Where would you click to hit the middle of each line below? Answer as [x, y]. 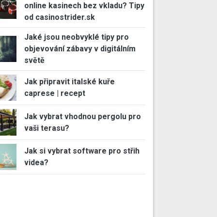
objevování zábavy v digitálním [80, 49]
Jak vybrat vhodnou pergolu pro [82, 116]
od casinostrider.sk [59, 17]
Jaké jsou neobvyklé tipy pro [76, 37]
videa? [36, 163]
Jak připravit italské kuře [69, 82]
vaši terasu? [46, 128]
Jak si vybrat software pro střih [82, 151]
